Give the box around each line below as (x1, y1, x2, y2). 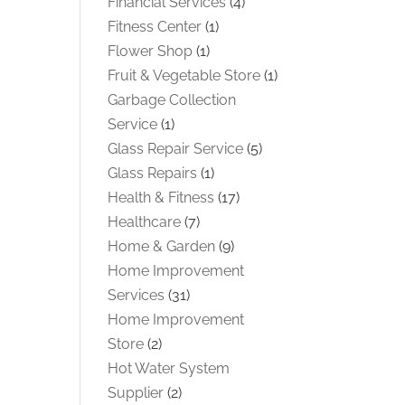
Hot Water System (108, 359, 231, 377)
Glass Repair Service (108, 139, 244, 157)
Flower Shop (108, 42, 193, 60)
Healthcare (108, 212, 182, 231)
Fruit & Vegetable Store (108, 66, 261, 84)
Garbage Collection (108, 90, 237, 108)
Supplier (108, 383, 165, 401)
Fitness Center (108, 17, 202, 35)
